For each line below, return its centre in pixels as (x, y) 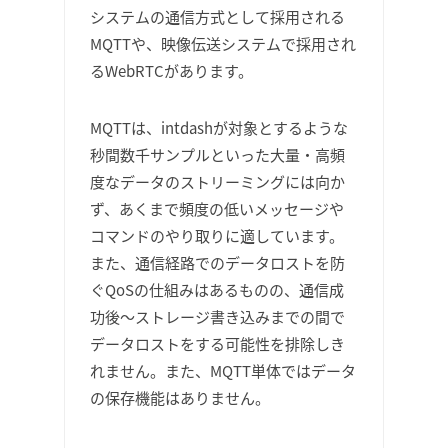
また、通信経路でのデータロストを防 (217, 262)
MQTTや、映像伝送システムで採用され (223, 43)
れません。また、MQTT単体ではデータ (223, 370)
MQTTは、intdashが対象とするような (219, 127)
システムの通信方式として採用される (217, 16)
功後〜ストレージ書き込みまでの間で (217, 316)
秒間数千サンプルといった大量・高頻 (217, 154)
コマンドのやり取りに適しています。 (217, 235)
